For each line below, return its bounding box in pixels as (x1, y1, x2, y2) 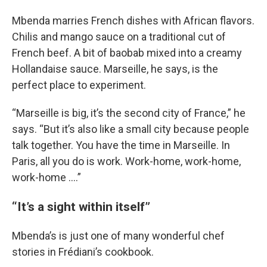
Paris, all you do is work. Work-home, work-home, (12, 155, 241, 167)
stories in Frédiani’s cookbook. (12, 246, 154, 258)
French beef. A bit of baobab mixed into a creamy (12, 46, 242, 59)
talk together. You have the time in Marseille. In (12, 139, 230, 151)
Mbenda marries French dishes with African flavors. (12, 14, 254, 27)
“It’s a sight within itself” (12, 199, 150, 214)
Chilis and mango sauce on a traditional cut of (12, 30, 226, 43)
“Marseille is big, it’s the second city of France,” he (12, 107, 246, 119)
